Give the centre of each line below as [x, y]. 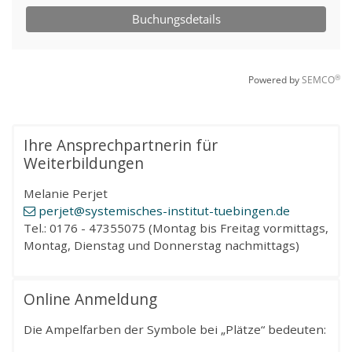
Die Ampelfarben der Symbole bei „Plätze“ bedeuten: [175, 329]
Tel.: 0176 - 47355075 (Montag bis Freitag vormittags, [176, 227]
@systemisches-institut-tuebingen [174, 210]
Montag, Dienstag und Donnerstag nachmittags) [161, 245]
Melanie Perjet [66, 193]
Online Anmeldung [90, 299]
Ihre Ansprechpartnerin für [121, 145]
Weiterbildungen [84, 163]
